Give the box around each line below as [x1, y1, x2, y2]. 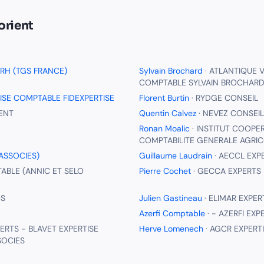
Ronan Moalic [139, 123, 190, 134]
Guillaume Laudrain [139, 150, 212, 161]
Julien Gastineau [139, 193, 202, 203]
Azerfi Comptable [139, 208, 205, 219]
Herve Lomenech [139, 223, 203, 234]
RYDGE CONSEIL [196, 93, 258, 103]
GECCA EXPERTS [197, 166, 261, 176]
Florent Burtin [139, 93, 189, 103]
